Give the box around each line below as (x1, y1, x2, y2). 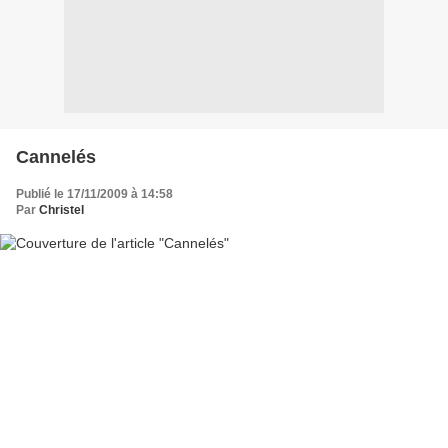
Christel (39, 202, 84, 217)
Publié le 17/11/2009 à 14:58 (16, 186, 173, 201)
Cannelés (16, 146, 96, 167)
